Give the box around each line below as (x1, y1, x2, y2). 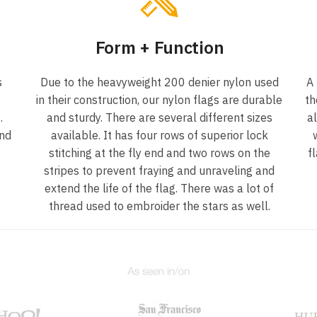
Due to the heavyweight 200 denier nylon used (40, 74, 279, 89)
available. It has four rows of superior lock (50, 127, 268, 142)
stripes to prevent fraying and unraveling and (44, 163, 275, 178)
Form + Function (95, 35, 224, 59)
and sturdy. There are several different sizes (46, 110, 272, 125)
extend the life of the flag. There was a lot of (45, 180, 275, 195)
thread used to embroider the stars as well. (48, 198, 270, 213)
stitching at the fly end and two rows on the (48, 145, 270, 160)
